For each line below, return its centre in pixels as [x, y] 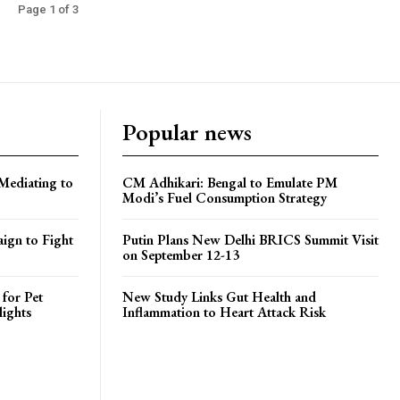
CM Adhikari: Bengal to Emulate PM [230, 183]
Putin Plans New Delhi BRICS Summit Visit [250, 240]
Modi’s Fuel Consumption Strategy [225, 198]
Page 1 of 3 [48, 10]
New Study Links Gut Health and [219, 297]
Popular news [187, 133]
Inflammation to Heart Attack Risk [224, 312]
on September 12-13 [181, 255]
